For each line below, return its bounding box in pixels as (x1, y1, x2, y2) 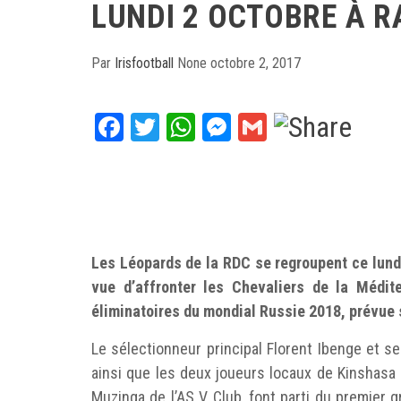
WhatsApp (195, 110, 310, 144)
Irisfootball (115, 55, 177, 72)
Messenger (231, 110, 355, 144)
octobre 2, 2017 (210, 55, 301, 72)
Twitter (159, 110, 239, 144)
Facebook (124, 110, 229, 144)
